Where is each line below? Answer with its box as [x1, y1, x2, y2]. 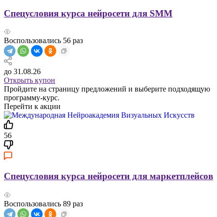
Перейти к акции [4, 102, 61, 111]
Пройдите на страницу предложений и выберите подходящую [4, 85, 210, 93]
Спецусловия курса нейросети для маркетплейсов [4, 171, 213, 182]
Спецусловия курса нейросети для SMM [4, 8, 172, 18]
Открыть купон [4, 76, 55, 85]
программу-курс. [4, 93, 60, 102]
